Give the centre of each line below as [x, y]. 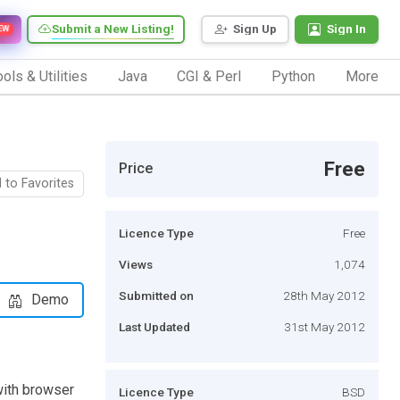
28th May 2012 [324, 295]
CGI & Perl [209, 76]
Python [294, 76]
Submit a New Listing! [113, 29]
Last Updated [154, 326]
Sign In [346, 29]
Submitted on [156, 295]
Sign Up [255, 29]
